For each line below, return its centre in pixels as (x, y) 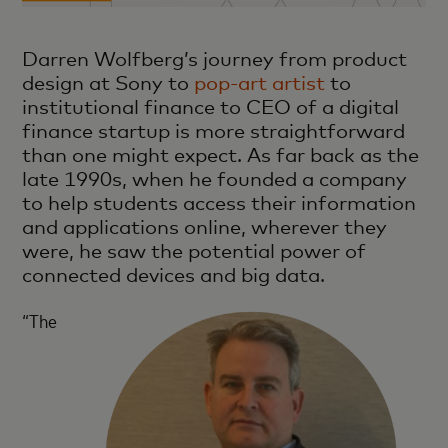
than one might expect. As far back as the (221, 154)
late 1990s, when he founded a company (215, 178)
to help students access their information (219, 202)
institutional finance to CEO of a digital (211, 106)
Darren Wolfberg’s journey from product (215, 58)
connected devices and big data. (174, 274)
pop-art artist (260, 82)
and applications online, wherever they (205, 226)
